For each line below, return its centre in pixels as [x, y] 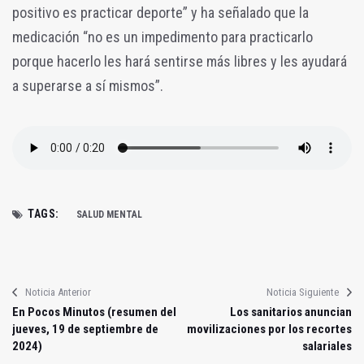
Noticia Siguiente [303, 292]
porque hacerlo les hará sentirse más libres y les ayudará [180, 61]
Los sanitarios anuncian [291, 312]
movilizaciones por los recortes [269, 329]
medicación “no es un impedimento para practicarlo [162, 37]
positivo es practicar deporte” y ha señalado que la [160, 12]
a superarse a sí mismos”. [89, 85]
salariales [327, 346]
